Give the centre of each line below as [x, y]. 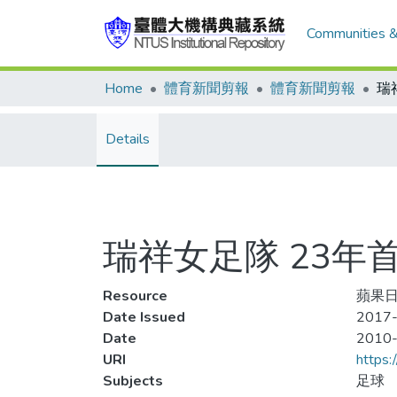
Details [128, 139]
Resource [135, 296]
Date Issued [144, 317]
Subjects [133, 381]
